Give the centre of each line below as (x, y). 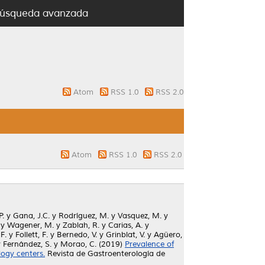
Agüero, (168, 235)
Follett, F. (32, 235)
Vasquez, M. (140, 216)
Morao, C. (78, 244)
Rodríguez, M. (84, 216)
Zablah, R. (81, 225)
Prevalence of (149, 244)
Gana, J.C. (31, 216)
